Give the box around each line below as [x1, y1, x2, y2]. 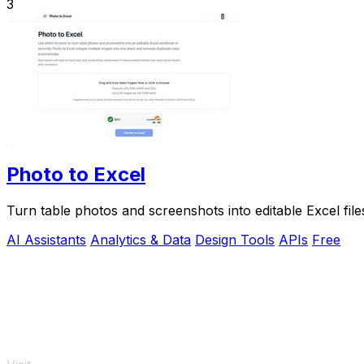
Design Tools [195, 232, 275, 249]
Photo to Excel [6, 162, 145, 187]
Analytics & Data [90, 232, 191, 249]
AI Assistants [6, 232, 86, 249]
